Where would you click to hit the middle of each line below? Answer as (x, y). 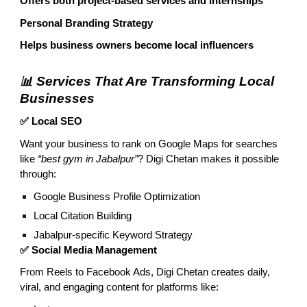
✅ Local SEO (51, 122)
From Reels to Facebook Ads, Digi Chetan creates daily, (145, 272)
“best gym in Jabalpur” (88, 159)
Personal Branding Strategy (87, 23)
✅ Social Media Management (89, 250)
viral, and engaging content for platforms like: (120, 287)
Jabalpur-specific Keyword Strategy (113, 235)
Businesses (58, 98)
